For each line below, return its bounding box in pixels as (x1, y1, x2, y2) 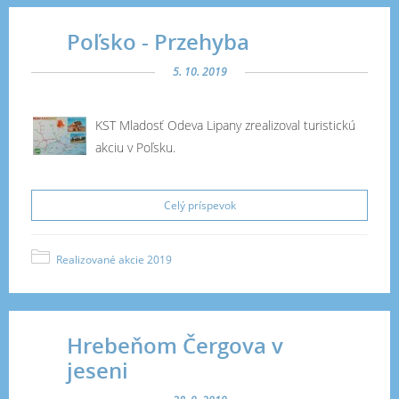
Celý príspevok (163, 198, 236, 213)
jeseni (67, 355, 128, 385)
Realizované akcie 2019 (56, 252, 172, 267)
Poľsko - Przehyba (67, 27, 249, 56)
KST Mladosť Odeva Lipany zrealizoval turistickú (95, 117, 355, 134)
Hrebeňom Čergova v (67, 330, 283, 360)
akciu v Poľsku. (95, 139, 175, 156)
